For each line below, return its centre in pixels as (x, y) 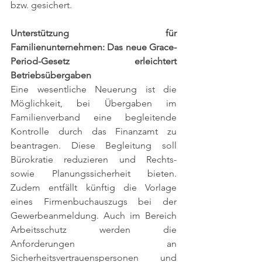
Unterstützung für (94, 33)
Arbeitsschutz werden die (94, 229)
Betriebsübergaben (51, 75)
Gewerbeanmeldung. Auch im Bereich (94, 215)
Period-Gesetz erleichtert (94, 61)
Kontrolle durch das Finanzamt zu (94, 131)
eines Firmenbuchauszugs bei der (94, 201)
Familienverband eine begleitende (94, 117)
